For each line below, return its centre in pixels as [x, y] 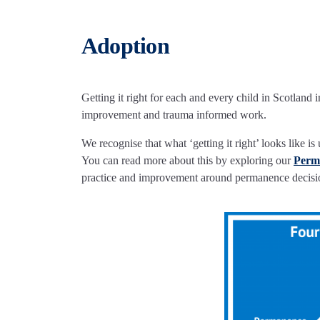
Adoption [125, 46]
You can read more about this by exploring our [187, 161]
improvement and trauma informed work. [174, 115]
